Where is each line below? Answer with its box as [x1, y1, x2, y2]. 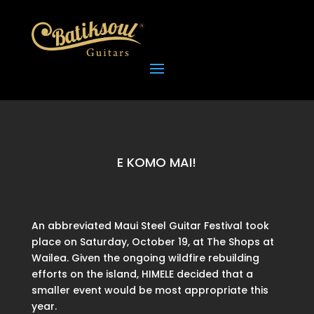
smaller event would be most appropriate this [31, 283, 268, 298]
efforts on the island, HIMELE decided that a [31, 267, 253, 282]
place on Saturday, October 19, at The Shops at [31, 235, 274, 250]
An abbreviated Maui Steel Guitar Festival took [31, 219, 269, 233]
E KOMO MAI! [117, 153, 197, 172]
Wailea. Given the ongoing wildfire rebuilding [31, 251, 259, 266]
